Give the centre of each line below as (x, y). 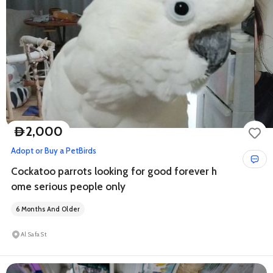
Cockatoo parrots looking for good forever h (114, 171)
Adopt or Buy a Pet (45, 151)
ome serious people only (68, 186)
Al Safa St (34, 234)
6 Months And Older (48, 209)
